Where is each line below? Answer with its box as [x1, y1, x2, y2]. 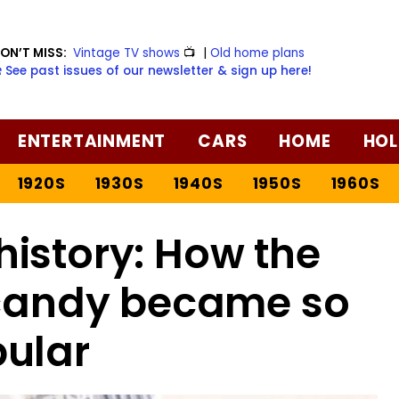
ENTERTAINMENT [17, 128, 167, 153]
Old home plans [210, 44, 305, 61]
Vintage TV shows [73, 44, 181, 61]
